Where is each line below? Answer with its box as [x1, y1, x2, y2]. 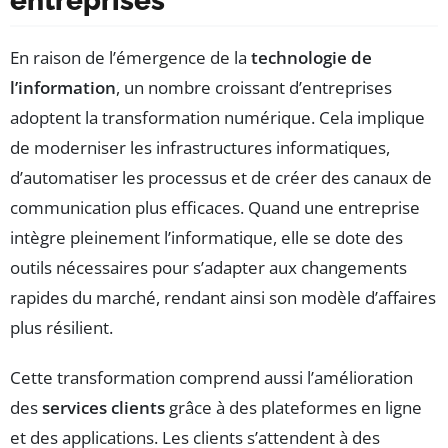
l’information [10, 75, 116, 99]
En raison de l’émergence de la [10, 45, 251, 69]
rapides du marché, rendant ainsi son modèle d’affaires [10, 285, 436, 309]
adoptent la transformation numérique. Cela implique [10, 105, 425, 129]
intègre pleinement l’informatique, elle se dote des [10, 225, 403, 249]
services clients [42, 395, 165, 419]
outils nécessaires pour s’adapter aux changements [10, 255, 407, 279]
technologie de [251, 45, 372, 69]
